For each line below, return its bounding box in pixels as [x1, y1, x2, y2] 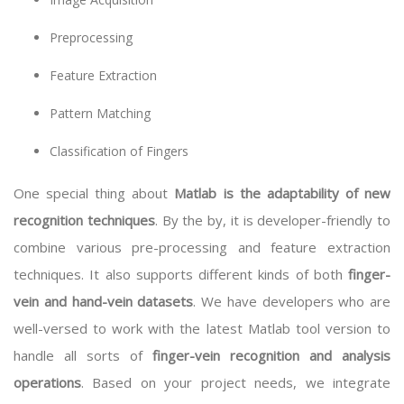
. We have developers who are [193, 292, 390, 310]
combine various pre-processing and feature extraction [14, 238, 390, 256]
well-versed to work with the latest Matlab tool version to [14, 319, 390, 337]
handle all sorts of [14, 346, 152, 364]
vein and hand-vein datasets [14, 292, 194, 310]
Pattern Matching [50, 105, 154, 122]
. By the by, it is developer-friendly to [154, 211, 390, 229]
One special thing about [14, 184, 175, 202]
